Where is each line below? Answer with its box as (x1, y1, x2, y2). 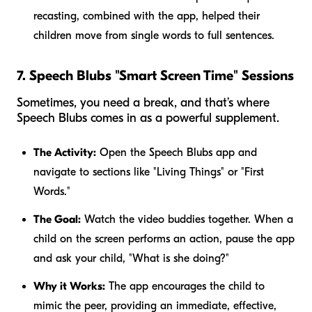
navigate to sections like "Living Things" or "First (33, 166, 264, 179)
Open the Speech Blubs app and (96, 146, 257, 159)
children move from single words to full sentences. (33, 29, 274, 42)
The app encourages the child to (105, 280, 265, 293)
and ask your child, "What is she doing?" (33, 252, 229, 265)
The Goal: (33, 213, 81, 226)
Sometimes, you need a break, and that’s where (17, 95, 270, 111)
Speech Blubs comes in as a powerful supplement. (17, 111, 279, 126)
